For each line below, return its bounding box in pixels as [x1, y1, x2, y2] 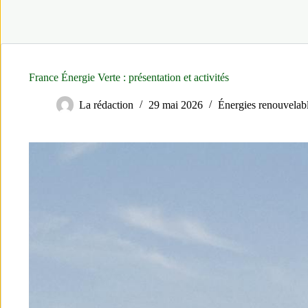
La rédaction [79, 99, 133, 111]
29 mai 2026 [148, 99, 203, 111]
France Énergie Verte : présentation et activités [29, 71, 229, 83]
